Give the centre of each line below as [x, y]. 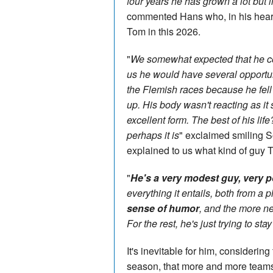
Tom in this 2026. [164, 31]
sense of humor [163, 208]
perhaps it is [153, 135]
